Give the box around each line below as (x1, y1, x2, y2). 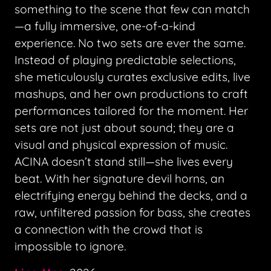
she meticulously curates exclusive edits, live (15, 70, 250, 85)
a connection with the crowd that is (15, 222, 203, 237)
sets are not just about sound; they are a (15, 120, 234, 135)
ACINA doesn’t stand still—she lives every (15, 154, 233, 169)
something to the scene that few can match (15, 2, 250, 17)
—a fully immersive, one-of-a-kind (15, 19, 195, 34)
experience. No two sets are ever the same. (15, 36, 246, 51)
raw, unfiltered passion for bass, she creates (15, 205, 250, 220)
